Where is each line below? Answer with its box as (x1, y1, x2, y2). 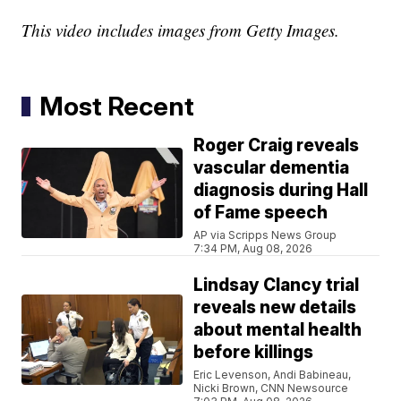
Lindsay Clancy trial (193, 275, 360, 296)
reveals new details (193, 297, 357, 319)
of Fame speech (193, 202, 328, 224)
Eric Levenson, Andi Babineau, (193, 368, 352, 382)
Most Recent (39, 90, 195, 123)
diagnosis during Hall (193, 180, 369, 201)
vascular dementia (193, 158, 350, 179)
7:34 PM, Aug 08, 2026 (193, 242, 313, 256)
